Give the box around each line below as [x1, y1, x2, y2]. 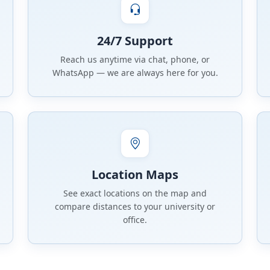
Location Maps [92, 166, 178, 183]
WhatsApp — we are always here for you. [52, 67, 218, 79]
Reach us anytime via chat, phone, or [60, 54, 210, 66]
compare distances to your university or [55, 201, 215, 213]
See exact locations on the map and [63, 187, 207, 199]
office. [123, 214, 147, 226]
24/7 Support [97, 33, 173, 49]
